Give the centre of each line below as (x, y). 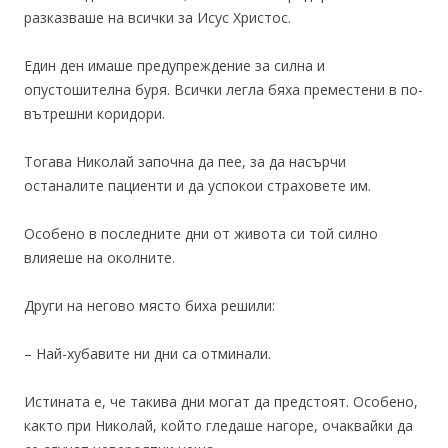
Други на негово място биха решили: (149, 305)
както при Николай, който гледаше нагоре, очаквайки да (218, 425)
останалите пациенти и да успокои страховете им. (197, 185)
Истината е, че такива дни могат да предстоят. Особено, (221, 401)
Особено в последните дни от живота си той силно (201, 233)
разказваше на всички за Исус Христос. (157, 17)
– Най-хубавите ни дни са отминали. (147, 353)
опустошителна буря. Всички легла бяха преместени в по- (223, 89)
